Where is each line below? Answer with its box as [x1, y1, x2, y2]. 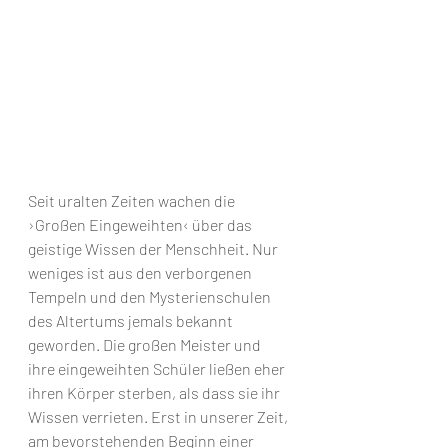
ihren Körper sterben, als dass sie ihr [28, 382, 283, 402]
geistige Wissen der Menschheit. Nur [28, 238, 281, 258]
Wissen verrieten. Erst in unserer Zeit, [28, 406, 291, 426]
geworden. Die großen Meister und [28, 334, 264, 354]
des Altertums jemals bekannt [28, 310, 236, 330]
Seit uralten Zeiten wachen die [28, 190, 238, 210]
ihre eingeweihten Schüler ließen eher [28, 358, 288, 378]
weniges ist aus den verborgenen [28, 262, 255, 282]
